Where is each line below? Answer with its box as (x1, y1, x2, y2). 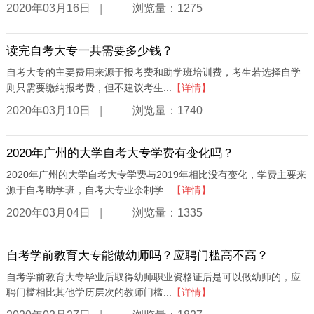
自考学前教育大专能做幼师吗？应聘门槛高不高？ (6, 249, 268, 263)
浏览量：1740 (132, 104, 203, 116)
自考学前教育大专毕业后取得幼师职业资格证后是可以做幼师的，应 (6, 271, 301, 283)
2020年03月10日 (6, 104, 90, 116)
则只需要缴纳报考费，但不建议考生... (6, 82, 172, 94)
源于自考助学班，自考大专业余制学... (6, 184, 172, 196)
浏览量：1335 (132, 206, 203, 219)
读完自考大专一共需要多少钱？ (6, 44, 173, 58)
